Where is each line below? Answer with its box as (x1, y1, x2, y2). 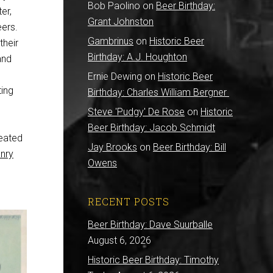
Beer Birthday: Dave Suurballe (88, 219, 213, 230)
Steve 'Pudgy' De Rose (88, 106, 185, 118)
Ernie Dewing (88, 71, 142, 82)
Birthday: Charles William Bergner (88, 87, 229, 98)
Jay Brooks (88, 141, 137, 153)
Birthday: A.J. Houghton (88, 51, 187, 63)
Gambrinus (88, 35, 133, 47)
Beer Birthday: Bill (153, 141, 226, 153)
